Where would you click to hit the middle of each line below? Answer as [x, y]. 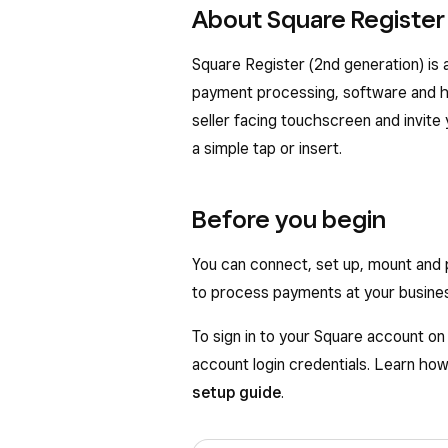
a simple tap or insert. [269, 149]
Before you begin [289, 219]
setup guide [236, 393]
